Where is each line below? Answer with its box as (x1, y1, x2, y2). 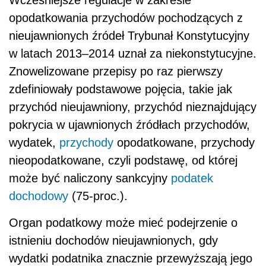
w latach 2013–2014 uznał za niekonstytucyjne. (9, 47, 256, 61)
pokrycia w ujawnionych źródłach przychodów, (9, 118, 250, 132)
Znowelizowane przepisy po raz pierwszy (9, 65, 223, 78)
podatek (171, 172, 213, 185)
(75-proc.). (68, 189, 128, 203)
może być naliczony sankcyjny (9, 172, 171, 185)
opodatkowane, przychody (113, 136, 255, 150)
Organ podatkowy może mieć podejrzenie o (9, 216, 237, 230)
